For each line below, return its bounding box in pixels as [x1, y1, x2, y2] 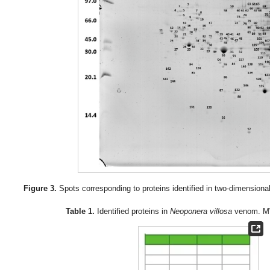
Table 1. [66, 206, 95, 216]
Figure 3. [23, 184, 57, 193]
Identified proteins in [95, 206, 171, 216]
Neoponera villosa [170, 206, 233, 216]
